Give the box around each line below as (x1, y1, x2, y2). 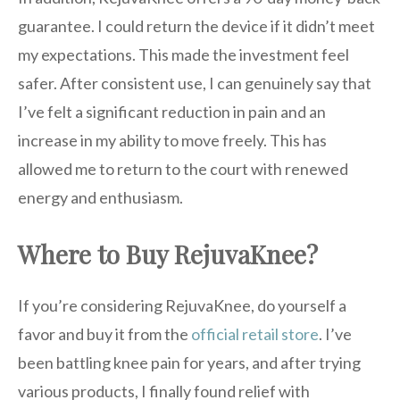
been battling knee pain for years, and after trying (18, 352, 361, 372)
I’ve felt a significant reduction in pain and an (18, 101, 326, 121)
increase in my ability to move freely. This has (18, 129, 327, 150)
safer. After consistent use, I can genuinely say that (18, 72, 371, 93)
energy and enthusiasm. (18, 187, 183, 207)
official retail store (191, 323, 319, 344)
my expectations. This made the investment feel (18, 44, 349, 64)
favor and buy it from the (18, 323, 191, 344)
